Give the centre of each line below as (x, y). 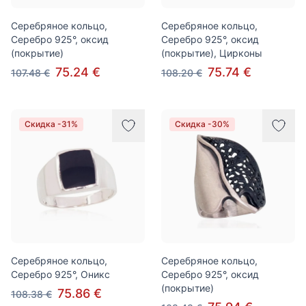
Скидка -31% (51, 124)
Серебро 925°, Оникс (60, 274)
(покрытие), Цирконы (212, 53)
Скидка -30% (202, 124)
